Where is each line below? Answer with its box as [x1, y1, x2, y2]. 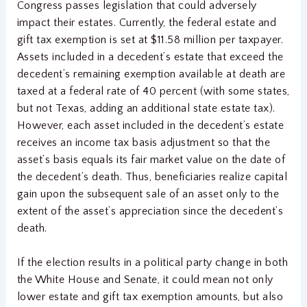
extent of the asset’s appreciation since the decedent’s [16, 204, 284, 217]
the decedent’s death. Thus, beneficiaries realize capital [16, 170, 288, 183]
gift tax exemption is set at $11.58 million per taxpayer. [16, 33, 284, 46]
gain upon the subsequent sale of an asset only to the [16, 187, 280, 200]
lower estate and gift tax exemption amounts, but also [16, 291, 284, 304]
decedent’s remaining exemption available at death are [16, 67, 286, 80]
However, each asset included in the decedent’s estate [16, 119, 284, 132]
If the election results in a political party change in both [16, 256, 288, 269]
